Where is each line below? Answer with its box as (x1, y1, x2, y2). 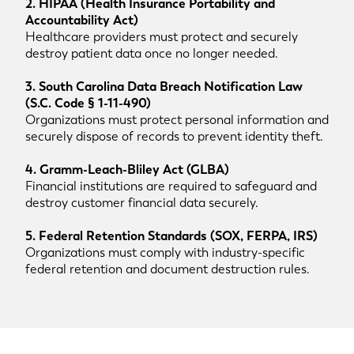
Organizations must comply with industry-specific (25, 244, 305, 261)
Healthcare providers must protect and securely (25, 28, 298, 45)
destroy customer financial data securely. (25, 194, 258, 211)
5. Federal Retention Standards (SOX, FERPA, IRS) (25, 228, 318, 244)
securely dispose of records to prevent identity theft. (25, 128, 323, 145)
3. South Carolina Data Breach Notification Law (25, 78, 303, 95)
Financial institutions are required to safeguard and (25, 178, 317, 194)
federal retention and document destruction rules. (25, 261, 310, 277)
